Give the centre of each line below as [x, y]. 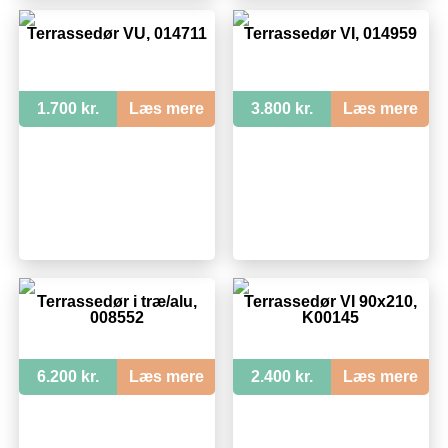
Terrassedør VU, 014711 [116, 34]
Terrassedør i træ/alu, [116, 301]
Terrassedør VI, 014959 [331, 34]
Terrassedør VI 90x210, [331, 301]
